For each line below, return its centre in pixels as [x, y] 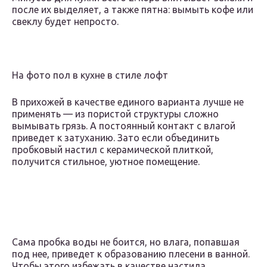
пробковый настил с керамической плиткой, [113, 150]
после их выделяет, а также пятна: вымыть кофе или [133, 10]
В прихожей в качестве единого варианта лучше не [128, 102]
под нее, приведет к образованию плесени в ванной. [131, 254]
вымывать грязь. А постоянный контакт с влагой [124, 126]
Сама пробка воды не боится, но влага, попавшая [126, 242]
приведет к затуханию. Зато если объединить [116, 138]
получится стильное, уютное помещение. [106, 162]
